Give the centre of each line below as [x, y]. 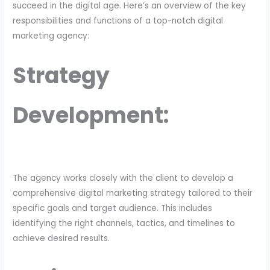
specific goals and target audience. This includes [113, 208]
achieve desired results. [61, 238]
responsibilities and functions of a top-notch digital [118, 20]
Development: [91, 116]
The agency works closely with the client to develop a [123, 178]
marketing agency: [51, 36]
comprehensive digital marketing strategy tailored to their [133, 193]
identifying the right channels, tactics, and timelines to [124, 223]
